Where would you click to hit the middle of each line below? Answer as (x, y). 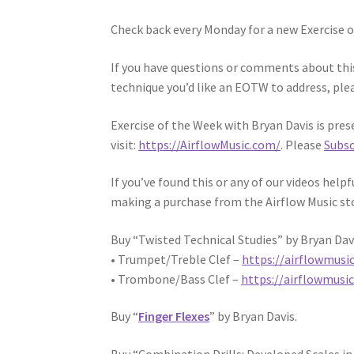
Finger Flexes (174, 316)
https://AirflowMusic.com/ (210, 144)
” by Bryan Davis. (254, 316)
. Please (303, 144)
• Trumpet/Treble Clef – (177, 259)
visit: (125, 144)
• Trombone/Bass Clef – (176, 279)
